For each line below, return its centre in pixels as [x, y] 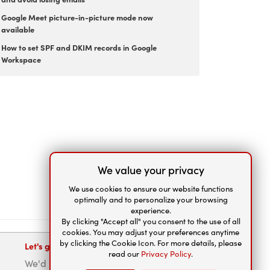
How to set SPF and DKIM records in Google [79, 47]
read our [125, 254]
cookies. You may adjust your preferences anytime [151, 232]
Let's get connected [63, 246]
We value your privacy [151, 170]
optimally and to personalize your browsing [151, 199]
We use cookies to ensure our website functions [151, 189]
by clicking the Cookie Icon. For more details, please [151, 243]
